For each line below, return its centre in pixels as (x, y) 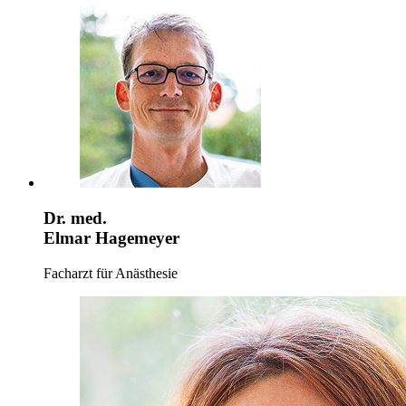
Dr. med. (75, 217)
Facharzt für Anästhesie (111, 273)
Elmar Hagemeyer (111, 237)
